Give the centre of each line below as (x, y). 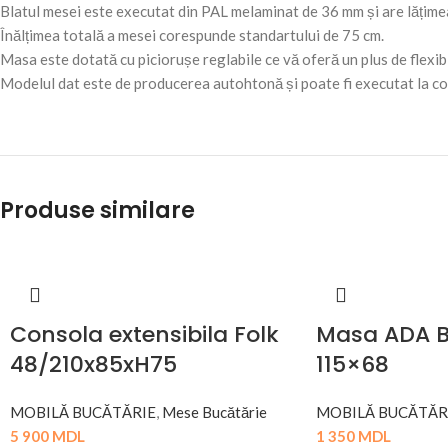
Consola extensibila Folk (144, 335)
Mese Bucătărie (214, 412)
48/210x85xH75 (93, 365)
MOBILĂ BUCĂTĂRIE (83, 412)
